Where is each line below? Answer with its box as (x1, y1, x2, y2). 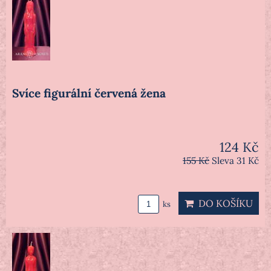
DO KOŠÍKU (194, 197, 253, 210)
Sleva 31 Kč (212, 155, 259, 167)
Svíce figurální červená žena (12, 86, 166, 101)
